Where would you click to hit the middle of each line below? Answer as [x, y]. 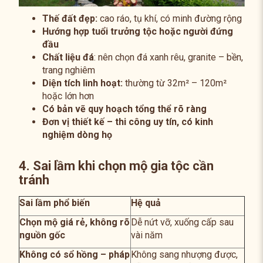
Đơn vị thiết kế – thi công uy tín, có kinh [127, 122]
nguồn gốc [42, 235]
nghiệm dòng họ [77, 134]
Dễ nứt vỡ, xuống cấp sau [182, 222]
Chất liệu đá [68, 57]
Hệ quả [146, 203]
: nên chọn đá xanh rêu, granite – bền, [168, 57]
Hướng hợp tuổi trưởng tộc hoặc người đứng [137, 31]
